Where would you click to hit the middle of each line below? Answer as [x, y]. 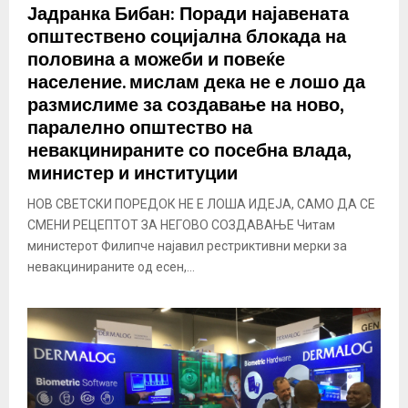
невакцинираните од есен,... [111, 267]
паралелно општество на [140, 129]
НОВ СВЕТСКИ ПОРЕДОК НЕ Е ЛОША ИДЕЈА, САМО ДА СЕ [201, 204]
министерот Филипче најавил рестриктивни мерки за [187, 246]
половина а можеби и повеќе [156, 61]
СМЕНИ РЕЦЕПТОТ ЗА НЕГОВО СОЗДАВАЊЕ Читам [181, 225]
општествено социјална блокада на [187, 38]
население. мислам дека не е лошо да [196, 83]
